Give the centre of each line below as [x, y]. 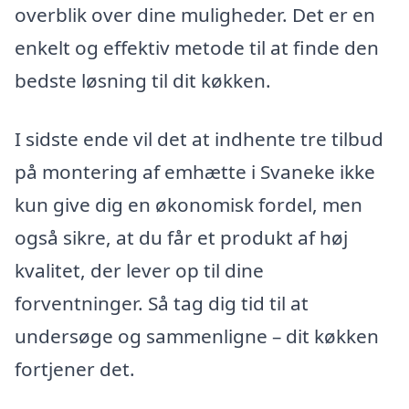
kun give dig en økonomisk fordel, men [189, 204]
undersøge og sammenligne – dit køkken [197, 336]
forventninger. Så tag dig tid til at [162, 303]
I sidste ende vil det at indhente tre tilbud [199, 138]
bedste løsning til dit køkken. [143, 80]
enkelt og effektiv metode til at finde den [197, 47]
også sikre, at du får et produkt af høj [181, 237]
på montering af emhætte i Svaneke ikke [195, 171]
